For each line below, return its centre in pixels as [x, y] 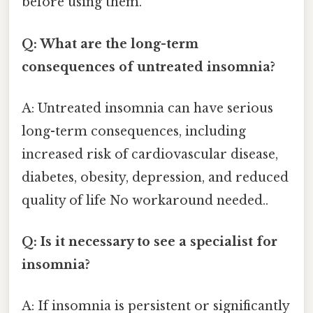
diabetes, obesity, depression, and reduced [155, 177]
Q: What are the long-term [110, 44]
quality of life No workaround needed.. [145, 200]
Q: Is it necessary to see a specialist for [150, 242]
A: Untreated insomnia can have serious [147, 108]
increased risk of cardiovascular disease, [150, 154]
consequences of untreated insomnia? [148, 67]
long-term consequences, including [134, 131]
